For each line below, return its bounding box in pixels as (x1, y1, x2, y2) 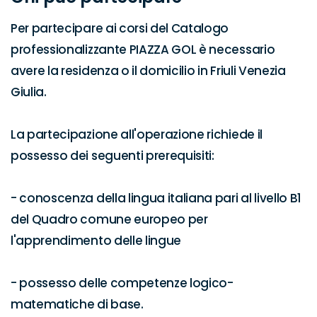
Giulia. (11, 83, 47, 100)
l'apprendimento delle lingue (11, 232, 184, 249)
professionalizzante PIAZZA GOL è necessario (11, 41, 275, 58)
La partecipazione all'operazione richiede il (11, 126, 263, 143)
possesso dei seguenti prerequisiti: (11, 147, 214, 164)
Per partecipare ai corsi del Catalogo (11, 20, 229, 37)
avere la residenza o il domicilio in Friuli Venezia (11, 62, 286, 79)
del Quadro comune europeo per (11, 211, 208, 228)
